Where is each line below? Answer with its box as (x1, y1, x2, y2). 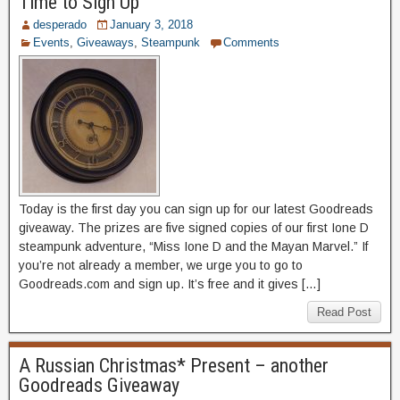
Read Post (317, 304, 371, 319)
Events (33, 35, 70, 49)
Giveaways (77, 35, 134, 49)
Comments (223, 35, 279, 49)
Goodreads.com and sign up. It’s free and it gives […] (19, 276, 321, 291)
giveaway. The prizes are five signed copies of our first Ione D (19, 220, 369, 235)
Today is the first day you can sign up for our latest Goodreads (19, 201, 373, 216)
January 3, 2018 (110, 17, 193, 31)
